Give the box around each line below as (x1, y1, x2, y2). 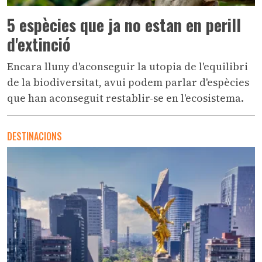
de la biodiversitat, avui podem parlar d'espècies (7, 74, 249, 89)
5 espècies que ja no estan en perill (7, 12, 241, 37)
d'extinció (7, 32, 71, 56)
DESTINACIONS (7, 129, 62, 143)
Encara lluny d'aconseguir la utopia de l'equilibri (7, 58, 248, 74)
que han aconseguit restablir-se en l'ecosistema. (7, 90, 244, 105)
